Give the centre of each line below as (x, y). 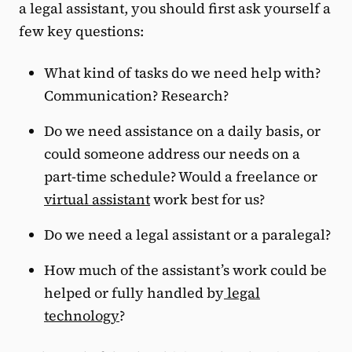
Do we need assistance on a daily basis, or (182, 131)
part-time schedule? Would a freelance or (181, 177)
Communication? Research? (136, 96)
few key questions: (81, 31)
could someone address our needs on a (172, 154)
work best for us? (207, 200)
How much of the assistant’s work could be (185, 270)
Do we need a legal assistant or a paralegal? (187, 235)
